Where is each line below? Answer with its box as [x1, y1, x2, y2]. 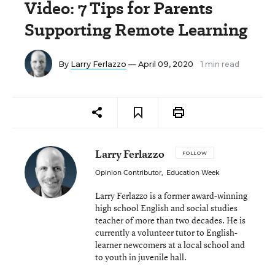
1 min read [201, 60, 239, 69]
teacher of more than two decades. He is [95, 214, 246, 226]
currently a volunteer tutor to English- [95, 227, 238, 238]
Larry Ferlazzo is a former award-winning [95, 190, 247, 201]
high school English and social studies [95, 202, 238, 214]
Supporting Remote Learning [25, 18, 247, 42]
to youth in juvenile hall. [95, 251, 187, 263]
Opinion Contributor [95, 169, 161, 177]
